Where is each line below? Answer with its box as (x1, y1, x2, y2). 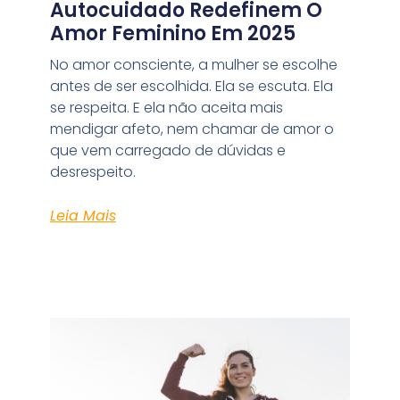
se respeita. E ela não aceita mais (49, 96, 283, 118)
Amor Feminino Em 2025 (49, 19, 296, 47)
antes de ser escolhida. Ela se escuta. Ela (49, 75, 333, 96)
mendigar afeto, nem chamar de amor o (49, 118, 334, 139)
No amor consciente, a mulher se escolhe (49, 54, 337, 75)
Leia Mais (49, 204, 116, 226)
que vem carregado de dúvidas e (49, 139, 286, 161)
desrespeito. (49, 161, 136, 182)
